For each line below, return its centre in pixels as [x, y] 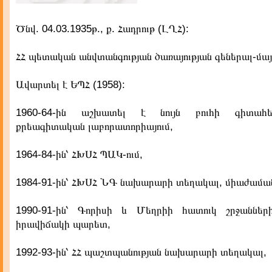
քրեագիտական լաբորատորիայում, [94, 127]
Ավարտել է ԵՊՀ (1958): [70, 85]
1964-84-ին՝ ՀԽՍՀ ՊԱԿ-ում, [79, 155]
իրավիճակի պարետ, [63, 224]
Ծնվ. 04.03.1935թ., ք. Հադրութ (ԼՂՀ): [102, 29]
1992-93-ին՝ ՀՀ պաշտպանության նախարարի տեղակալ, [141, 252]
